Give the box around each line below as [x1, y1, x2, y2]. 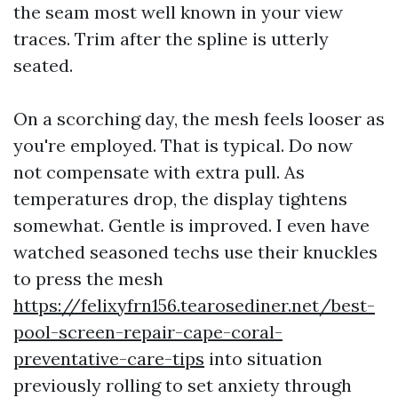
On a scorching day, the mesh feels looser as [13, 107, 385, 130]
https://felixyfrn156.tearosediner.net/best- [13, 294, 375, 316]
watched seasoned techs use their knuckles [13, 241, 378, 263]
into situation [204, 347, 322, 370]
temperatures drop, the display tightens [13, 187, 347, 210]
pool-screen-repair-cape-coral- [13, 321, 283, 343]
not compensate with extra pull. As [13, 161, 305, 183]
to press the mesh [13, 267, 163, 290]
